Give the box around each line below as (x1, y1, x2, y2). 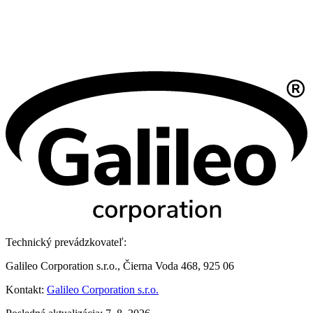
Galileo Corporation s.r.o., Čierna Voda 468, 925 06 (6, 259, 234, 272)
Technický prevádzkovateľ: (6, 235, 126, 248)
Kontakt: (6, 283, 47, 296)
